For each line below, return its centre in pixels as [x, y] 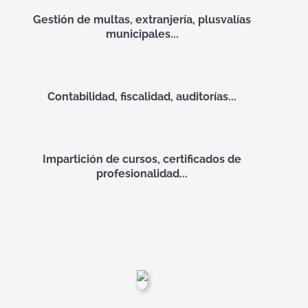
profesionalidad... [142, 174]
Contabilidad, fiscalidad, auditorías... [142, 97]
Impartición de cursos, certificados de [142, 159]
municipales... [142, 34]
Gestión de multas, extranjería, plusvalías [142, 20]
